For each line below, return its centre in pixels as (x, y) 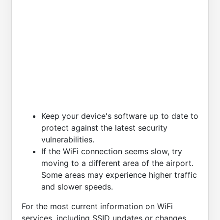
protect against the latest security (104, 128)
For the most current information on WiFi (97, 206)
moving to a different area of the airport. (117, 163)
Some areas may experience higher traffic (119, 175)
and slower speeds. (77, 187)
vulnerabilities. (68, 140)
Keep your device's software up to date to (120, 116)
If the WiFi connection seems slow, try (112, 151)
